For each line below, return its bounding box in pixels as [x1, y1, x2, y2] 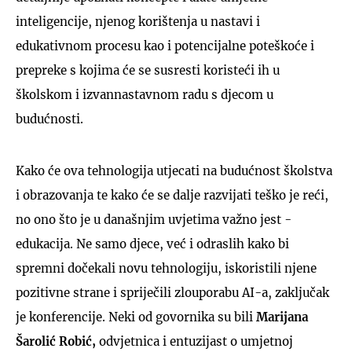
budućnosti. [16, 111, 83, 126]
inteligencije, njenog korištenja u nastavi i [16, 13, 260, 29]
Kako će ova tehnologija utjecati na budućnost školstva [16, 163, 332, 178]
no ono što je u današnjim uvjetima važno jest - [16, 211, 291, 227]
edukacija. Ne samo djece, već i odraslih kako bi [16, 236, 289, 251]
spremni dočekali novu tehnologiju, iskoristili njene [16, 260, 317, 276]
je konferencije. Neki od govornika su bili [16, 309, 256, 324]
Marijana [256, 309, 308, 324]
